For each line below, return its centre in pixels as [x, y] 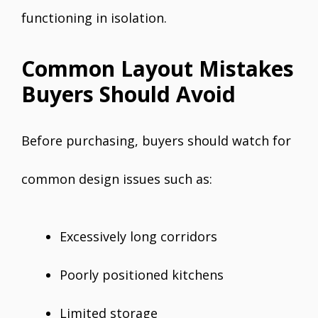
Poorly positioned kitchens [142, 275]
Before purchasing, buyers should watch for [156, 141]
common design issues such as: [117, 179]
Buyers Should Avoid [128, 94]
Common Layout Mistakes [158, 69]
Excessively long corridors [138, 237]
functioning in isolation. [94, 18]
